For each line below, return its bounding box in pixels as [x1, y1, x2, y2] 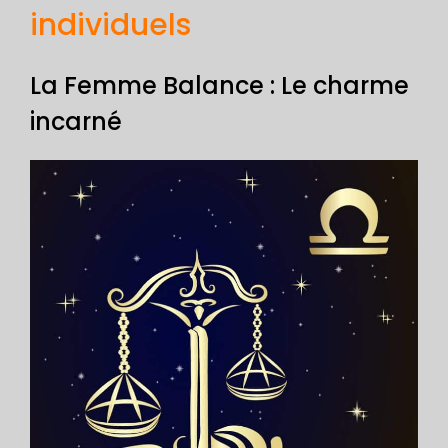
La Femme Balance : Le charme [30, 69, 409, 103]
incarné [30, 105, 122, 139]
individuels [30, 4, 191, 47]
